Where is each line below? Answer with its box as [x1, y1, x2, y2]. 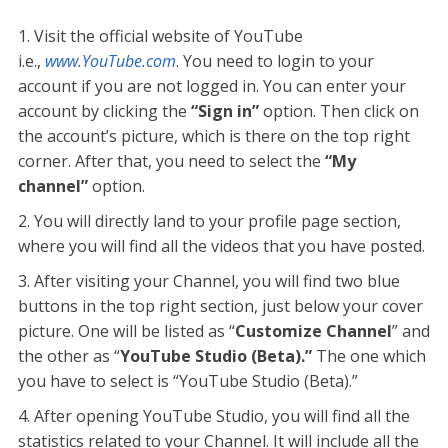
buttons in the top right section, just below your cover [17, 294, 423, 317]
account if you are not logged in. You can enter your [17, 74, 406, 97]
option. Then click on [258, 99, 419, 122]
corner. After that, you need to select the [17, 149, 325, 172]
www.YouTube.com [44, 49, 176, 72]
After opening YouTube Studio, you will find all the [33, 404, 410, 427]
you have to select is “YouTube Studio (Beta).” [17, 369, 358, 392]
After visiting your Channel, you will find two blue [33, 269, 400, 292]
